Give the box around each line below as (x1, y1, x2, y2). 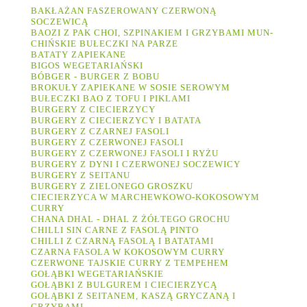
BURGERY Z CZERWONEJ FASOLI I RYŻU (31, 148, 221, 159)
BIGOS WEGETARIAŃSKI (31, 60, 143, 71)
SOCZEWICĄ (31, 16, 91, 27)
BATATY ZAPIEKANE (31, 49, 126, 60)
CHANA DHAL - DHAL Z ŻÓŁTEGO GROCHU (31, 214, 230, 225)
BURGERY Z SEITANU (31, 170, 130, 181)
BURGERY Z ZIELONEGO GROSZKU (31, 181, 193, 192)
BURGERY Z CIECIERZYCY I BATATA (31, 115, 201, 126)
